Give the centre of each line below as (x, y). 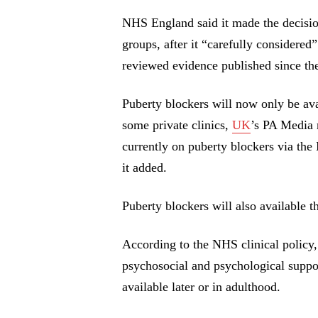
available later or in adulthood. (201, 287)
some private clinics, (177, 125)
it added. (144, 168)
